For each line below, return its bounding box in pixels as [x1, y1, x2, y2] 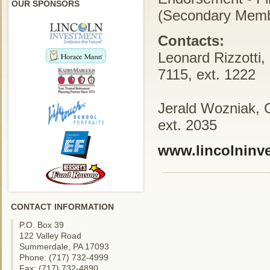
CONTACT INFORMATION [11, 202, 114, 212]
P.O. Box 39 [19, 220, 64, 230]
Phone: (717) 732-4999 [19, 253, 108, 262]
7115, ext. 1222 [158, 66, 256, 83]
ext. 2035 [158, 117, 217, 133]
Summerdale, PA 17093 [19, 242, 109, 251]
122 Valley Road [19, 231, 81, 240]
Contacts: [158, 33, 224, 49]
